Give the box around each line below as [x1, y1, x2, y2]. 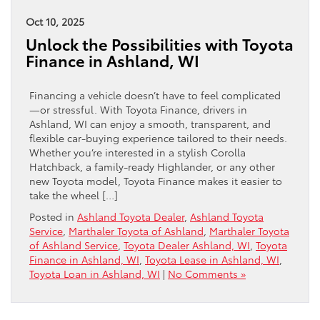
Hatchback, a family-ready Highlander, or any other [29, 159, 275, 174]
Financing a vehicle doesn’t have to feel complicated [29, 87, 281, 102]
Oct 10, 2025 [26, 14, 84, 29]
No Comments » [168, 266, 246, 281]
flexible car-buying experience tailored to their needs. [29, 130, 287, 145]
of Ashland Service [29, 237, 118, 252]
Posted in [29, 209, 77, 224]
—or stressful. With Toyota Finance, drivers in [29, 101, 247, 116]
